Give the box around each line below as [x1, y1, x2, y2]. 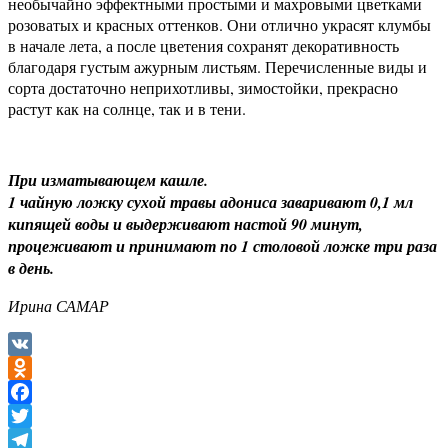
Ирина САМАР [8, 295, 109, 317]
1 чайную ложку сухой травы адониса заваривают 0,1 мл [8, 191, 413, 214]
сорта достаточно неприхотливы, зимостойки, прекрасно [8, 77, 398, 99]
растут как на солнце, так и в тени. [8, 98, 246, 120]
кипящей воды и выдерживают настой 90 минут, [8, 213, 363, 236]
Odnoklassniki [8, 383, 99, 401]
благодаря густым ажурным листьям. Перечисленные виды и [8, 56, 427, 78]
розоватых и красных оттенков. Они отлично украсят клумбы [8, 14, 431, 36]
